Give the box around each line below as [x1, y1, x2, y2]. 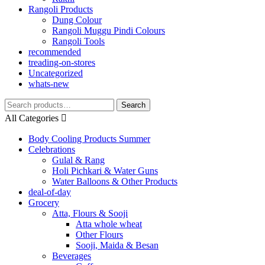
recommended [28, 47, 81, 57]
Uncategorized [28, 68, 83, 79]
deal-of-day [28, 187, 71, 198]
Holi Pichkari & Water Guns [52, 166, 158, 176]
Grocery [28, 198, 59, 208]
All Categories [5, 113, 61, 124]
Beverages [52, 251, 91, 261]
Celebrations [28, 144, 75, 155]
